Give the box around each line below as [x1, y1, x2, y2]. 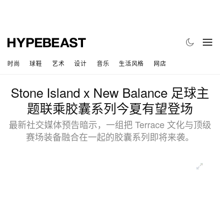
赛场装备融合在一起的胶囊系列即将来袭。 [26, 130, 194, 143]
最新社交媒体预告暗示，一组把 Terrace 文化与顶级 [9, 118, 211, 131]
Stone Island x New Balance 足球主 [11, 83, 209, 102]
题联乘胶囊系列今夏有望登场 [27, 99, 193, 117]
